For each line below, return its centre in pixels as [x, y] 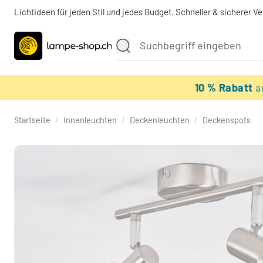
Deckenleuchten [160, 120]
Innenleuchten [90, 120]
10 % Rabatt [225, 87]
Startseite [32, 120]
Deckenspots [227, 120]
